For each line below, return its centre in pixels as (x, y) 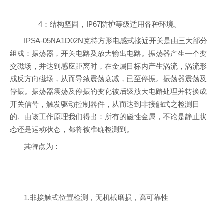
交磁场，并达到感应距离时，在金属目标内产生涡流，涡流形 (108, 66)
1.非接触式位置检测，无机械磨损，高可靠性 (96, 197)
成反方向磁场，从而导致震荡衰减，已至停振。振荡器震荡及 (108, 79)
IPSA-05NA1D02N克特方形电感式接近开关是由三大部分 (116, 41)
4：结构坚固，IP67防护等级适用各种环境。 (103, 24)
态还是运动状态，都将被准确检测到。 (72, 130)
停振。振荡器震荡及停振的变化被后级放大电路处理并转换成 (108, 92)
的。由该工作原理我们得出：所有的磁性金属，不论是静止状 (108, 117)
